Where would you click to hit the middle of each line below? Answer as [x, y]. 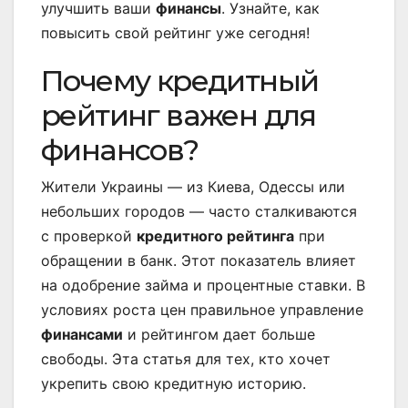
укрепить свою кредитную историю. [173, 384]
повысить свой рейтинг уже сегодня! [175, 33]
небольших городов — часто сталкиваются [199, 212]
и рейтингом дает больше [219, 335]
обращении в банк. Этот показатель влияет [199, 261]
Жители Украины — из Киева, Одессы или [193, 187]
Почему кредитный [180, 81]
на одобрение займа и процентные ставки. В [203, 286]
